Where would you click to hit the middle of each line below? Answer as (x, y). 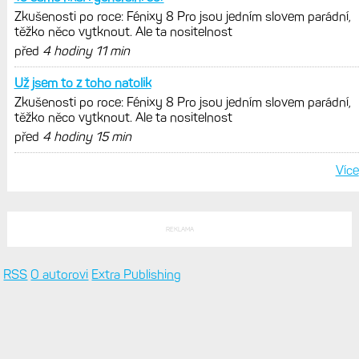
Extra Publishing (137, 275)
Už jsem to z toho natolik (83, 83)
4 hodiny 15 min (87, 137)
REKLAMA (179, 230)
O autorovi (60, 275)
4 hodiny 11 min (86, 51)
